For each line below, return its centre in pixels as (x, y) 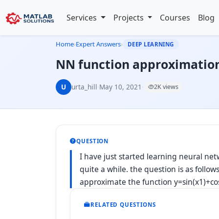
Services (83, 18)
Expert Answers (98, 44)
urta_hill (84, 87)
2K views (166, 87)
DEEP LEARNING (151, 44)
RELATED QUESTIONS (123, 205)
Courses (175, 18)
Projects (129, 18)
